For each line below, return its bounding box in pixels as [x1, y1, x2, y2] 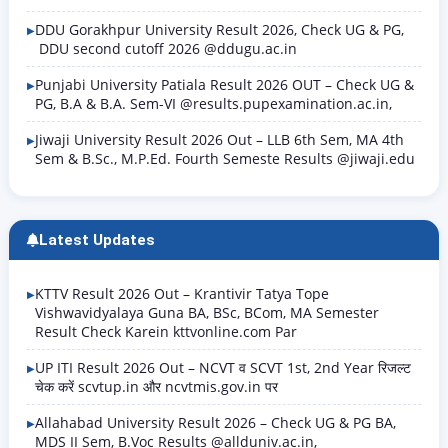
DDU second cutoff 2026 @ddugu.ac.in [35, 39, 297, 58]
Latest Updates [39, 231, 155, 249]
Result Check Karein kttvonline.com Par [35, 322, 297, 341]
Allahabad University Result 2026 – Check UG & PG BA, [35, 413, 396, 432]
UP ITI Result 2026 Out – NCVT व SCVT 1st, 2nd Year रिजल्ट [35, 358, 411, 377]
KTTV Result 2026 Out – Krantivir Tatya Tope [35, 284, 329, 303]
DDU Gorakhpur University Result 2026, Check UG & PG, [35, 20, 404, 39]
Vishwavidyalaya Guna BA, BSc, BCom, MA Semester [35, 303, 379, 322]
